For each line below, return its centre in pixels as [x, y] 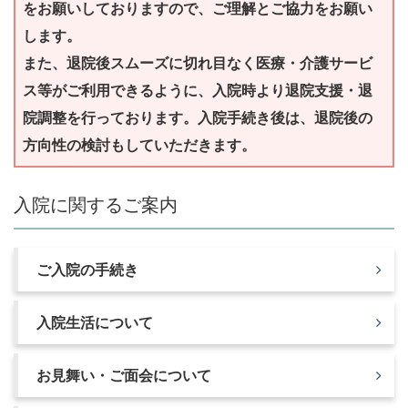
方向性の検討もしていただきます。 [139, 145]
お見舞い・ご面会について [124, 375]
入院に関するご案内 [96, 205]
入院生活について [95, 322]
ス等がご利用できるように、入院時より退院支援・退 [198, 90]
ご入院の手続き [87, 270]
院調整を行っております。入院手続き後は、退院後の [198, 117]
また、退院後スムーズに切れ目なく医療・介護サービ [198, 63]
